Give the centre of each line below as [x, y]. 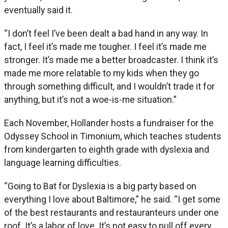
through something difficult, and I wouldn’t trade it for [109, 86]
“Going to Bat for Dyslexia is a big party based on [100, 186]
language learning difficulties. [63, 162]
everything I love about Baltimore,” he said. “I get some [112, 199]
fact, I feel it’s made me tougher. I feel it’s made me [105, 46]
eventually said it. [38, 10]
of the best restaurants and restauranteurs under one [111, 212]
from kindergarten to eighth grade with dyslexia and [107, 149]
